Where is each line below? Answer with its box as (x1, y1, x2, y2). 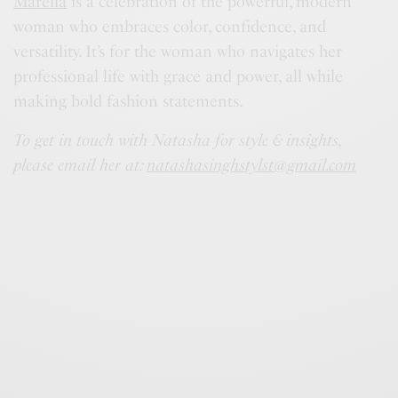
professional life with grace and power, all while (13, 67, 344, 87)
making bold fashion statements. (13, 92, 244, 112)
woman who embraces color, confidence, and (13, 17, 327, 37)
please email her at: (13, 155, 147, 176)
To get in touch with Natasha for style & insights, (13, 131, 341, 151)
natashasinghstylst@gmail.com (147, 155, 357, 176)
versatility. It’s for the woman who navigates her (13, 42, 343, 62)
